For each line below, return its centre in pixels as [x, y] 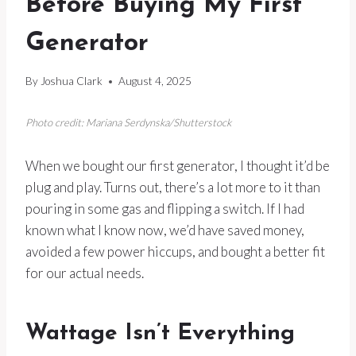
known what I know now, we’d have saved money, [165, 230]
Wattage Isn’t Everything [160, 334]
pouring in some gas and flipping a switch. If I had [165, 209]
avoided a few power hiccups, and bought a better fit [175, 252]
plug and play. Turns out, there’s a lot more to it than [173, 188]
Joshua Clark [72, 81]
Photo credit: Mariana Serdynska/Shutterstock [128, 123]
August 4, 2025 [155, 81]
